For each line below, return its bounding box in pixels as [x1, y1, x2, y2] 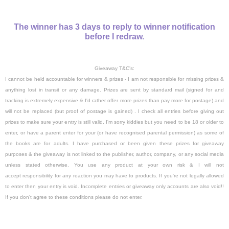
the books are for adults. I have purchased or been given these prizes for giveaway [5, 141, 224, 147]
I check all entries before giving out [138, 108, 224, 114]
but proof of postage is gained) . [56, 108, 138, 114]
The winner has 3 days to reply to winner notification [14, 22, 215, 32]
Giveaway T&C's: [95, 65, 134, 72]
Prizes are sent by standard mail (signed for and [103, 87, 224, 93]
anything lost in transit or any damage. [5, 87, 104, 93]
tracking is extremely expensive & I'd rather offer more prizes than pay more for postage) [5, 98, 215, 104]
